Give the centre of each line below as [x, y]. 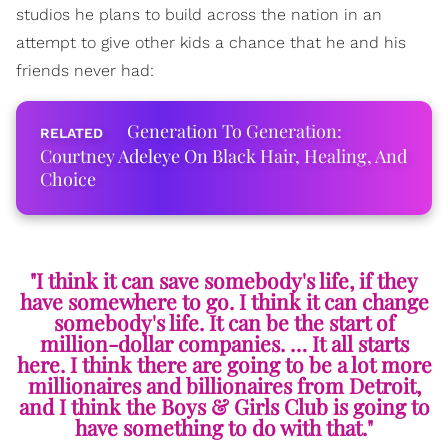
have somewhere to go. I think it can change [224, 301]
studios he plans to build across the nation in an [199, 14]
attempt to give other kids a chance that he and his [211, 42]
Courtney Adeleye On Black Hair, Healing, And [223, 156]
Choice [68, 179]
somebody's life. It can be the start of [224, 322]
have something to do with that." [224, 427]
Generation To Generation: [234, 131]
